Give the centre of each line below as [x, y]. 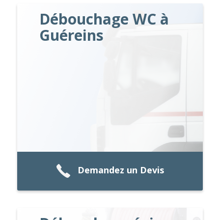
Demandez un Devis [121, 170]
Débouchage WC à [104, 19]
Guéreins [72, 35]
